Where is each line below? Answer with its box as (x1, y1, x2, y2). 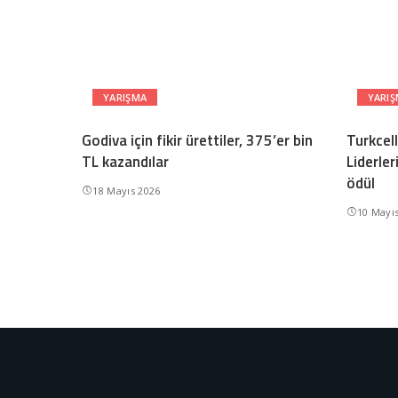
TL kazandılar (82, 150, 169, 174)
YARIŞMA (103, 91, 147, 105)
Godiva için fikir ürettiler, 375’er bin (82, 129, 313, 153)
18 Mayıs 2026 (92, 184, 161, 198)
